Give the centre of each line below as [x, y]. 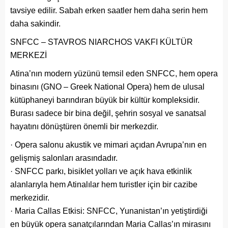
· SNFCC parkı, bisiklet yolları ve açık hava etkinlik [101, 171]
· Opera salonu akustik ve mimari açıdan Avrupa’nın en [108, 145]
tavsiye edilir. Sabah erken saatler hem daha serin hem [109, 10]
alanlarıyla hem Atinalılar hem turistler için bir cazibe [104, 184]
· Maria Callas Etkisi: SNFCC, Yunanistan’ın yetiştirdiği [109, 211]
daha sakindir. [35, 23]
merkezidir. [30, 197]
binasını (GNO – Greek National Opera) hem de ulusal [107, 87]
